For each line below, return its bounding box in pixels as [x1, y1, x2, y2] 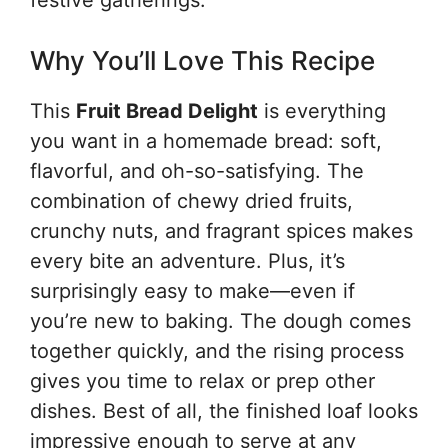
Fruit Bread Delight [76, 99, 258, 123]
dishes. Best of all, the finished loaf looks [30, 399, 418, 423]
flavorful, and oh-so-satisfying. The [30, 159, 364, 183]
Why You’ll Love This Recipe [30, 45, 375, 76]
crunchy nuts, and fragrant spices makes [30, 219, 413, 243]
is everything [258, 99, 386, 123]
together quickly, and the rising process [30, 339, 404, 363]
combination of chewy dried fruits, [30, 189, 353, 213]
